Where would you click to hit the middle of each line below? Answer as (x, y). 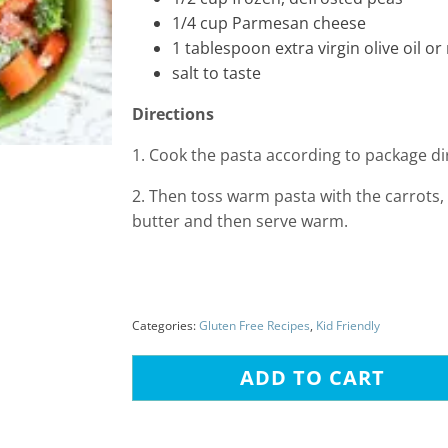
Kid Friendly (348, 325)
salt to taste (216, 73)
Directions (173, 114)
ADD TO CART (312, 377)
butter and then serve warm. (240, 221)
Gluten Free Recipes (254, 325)
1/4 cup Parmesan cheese (269, 23)
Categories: (165, 325)
